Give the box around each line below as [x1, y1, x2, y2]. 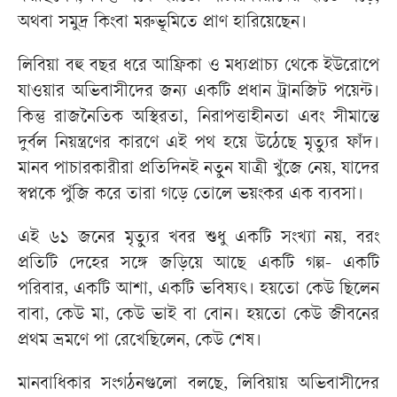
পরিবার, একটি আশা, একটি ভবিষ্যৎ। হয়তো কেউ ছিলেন [18, 281, 379, 300]
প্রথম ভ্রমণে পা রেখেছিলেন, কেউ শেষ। [18, 332, 261, 352]
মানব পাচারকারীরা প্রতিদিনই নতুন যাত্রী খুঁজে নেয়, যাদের [18, 160, 379, 180]
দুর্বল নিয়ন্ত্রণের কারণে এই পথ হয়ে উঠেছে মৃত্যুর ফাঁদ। [18, 135, 379, 154]
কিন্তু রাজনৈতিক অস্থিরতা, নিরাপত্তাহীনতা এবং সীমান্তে [18, 109, 379, 128]
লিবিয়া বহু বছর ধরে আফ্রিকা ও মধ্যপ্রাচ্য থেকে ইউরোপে [18, 58, 379, 77]
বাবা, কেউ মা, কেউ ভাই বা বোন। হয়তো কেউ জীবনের [18, 307, 379, 326]
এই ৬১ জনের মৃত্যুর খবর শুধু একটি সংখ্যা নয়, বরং [18, 230, 379, 249]
